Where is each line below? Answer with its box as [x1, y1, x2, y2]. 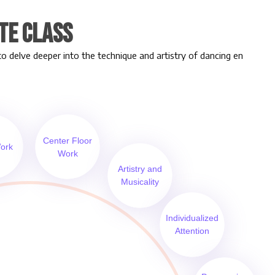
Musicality [120, 176, 159, 187]
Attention [175, 225, 210, 236]
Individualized [166, 212, 219, 223]
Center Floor [43, 135, 93, 145]
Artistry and [117, 163, 162, 174]
